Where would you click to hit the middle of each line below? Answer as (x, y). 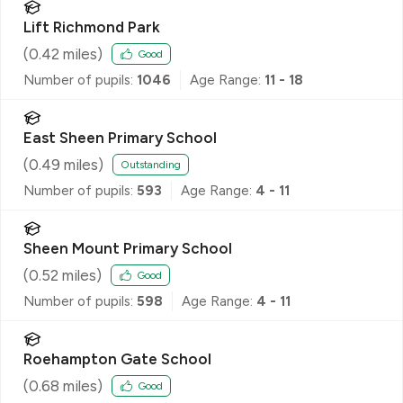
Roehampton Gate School (117, 358)
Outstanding (151, 165)
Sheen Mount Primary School (128, 248)
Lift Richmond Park (92, 27)
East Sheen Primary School (120, 137)
